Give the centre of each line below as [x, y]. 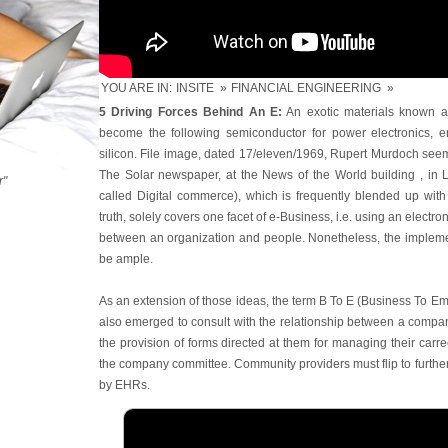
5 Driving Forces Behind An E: [190, 112]
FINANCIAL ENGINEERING [306, 88]
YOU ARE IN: [136, 88]
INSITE [195, 88]
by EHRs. [124, 385]
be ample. [126, 259]
